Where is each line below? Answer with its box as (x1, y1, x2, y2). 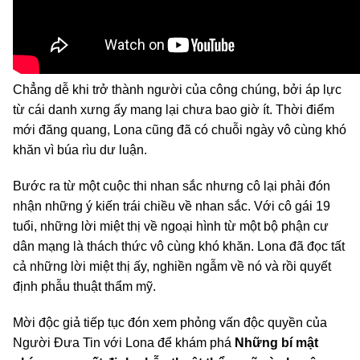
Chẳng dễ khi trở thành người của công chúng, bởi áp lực (13, 83, 342, 97)
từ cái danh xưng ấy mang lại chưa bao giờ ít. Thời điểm (13, 103, 334, 117)
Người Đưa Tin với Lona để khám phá (13, 336, 235, 350)
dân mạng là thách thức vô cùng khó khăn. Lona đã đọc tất (13, 239, 345, 254)
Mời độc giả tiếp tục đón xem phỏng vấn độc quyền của (13, 316, 327, 330)
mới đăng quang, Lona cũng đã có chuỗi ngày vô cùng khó (13, 123, 346, 137)
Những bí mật (235, 336, 318, 350)
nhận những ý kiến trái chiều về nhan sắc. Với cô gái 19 (13, 199, 330, 214)
